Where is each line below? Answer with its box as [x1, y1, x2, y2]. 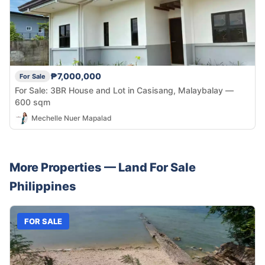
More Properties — [9, 160, 118, 175]
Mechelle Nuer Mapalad [31, 113, 112, 122]
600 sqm [15, 97, 50, 108]
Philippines [9, 179, 76, 194]
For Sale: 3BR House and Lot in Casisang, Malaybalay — [15, 85, 234, 96]
